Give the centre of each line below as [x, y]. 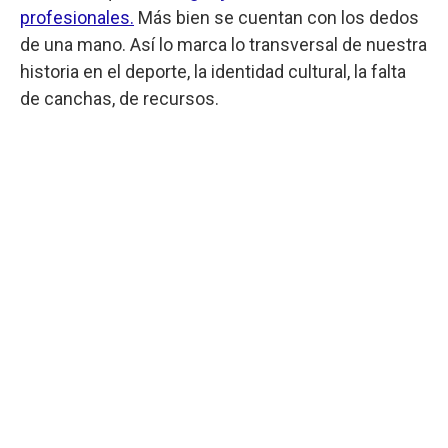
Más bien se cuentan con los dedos [276, 17]
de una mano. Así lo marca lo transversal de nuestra [223, 44]
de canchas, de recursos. [119, 98]
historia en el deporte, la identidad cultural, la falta [213, 71]
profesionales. [77, 17]
